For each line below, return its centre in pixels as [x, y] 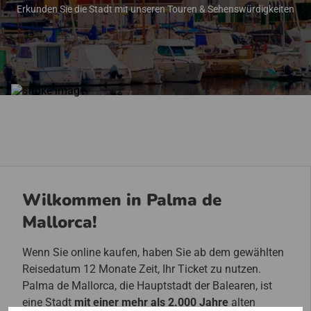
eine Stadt [48, 303]
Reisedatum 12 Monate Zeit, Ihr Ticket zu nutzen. [142, 269]
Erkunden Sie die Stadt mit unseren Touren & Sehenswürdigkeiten [155, 9]
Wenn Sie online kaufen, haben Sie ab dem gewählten [153, 253]
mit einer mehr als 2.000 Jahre [151, 303]
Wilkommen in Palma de [122, 200]
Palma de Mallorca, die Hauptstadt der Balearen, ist [147, 286]
